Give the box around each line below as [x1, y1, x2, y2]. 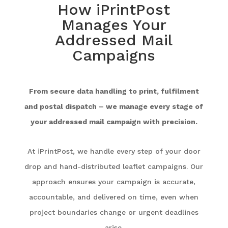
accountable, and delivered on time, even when [29, 192, 199, 201]
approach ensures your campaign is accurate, [32, 177, 196, 186]
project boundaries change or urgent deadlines [29, 208, 198, 216]
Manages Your [61, 15, 166, 34]
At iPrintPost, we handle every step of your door [27, 147, 201, 155]
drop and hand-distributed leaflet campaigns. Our [24, 162, 204, 170]
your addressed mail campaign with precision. [30, 117, 197, 126]
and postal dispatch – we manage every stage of [24, 102, 204, 110]
